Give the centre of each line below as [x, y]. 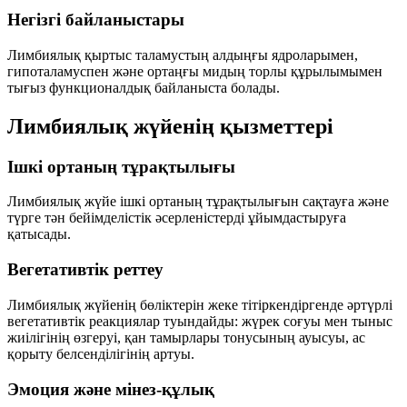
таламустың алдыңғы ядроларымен [245, 55]
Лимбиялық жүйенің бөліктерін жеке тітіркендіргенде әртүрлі [200, 304]
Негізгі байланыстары [96, 20]
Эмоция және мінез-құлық [111, 389]
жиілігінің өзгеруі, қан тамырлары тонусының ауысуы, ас [186, 337]
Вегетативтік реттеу [85, 270]
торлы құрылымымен [316, 71]
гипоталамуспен [58, 71]
